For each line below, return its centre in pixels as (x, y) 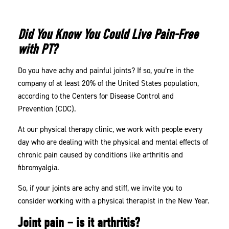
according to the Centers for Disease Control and (96, 96)
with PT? (38, 50)
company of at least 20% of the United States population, (109, 84)
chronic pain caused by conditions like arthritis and (101, 155)
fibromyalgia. (39, 168)
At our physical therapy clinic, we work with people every (110, 130)
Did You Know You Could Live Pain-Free (108, 35)
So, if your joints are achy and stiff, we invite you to (100, 188)
